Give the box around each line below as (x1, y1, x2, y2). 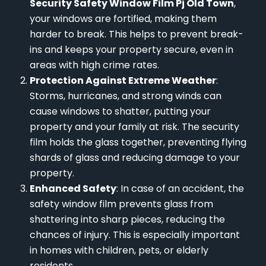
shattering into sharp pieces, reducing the (30, 213, 225, 227)
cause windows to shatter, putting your (30, 104, 211, 119)
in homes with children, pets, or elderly (30, 243, 208, 258)
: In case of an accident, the (116, 182, 244, 196)
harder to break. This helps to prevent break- (30, 27, 243, 42)
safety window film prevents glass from (30, 197, 213, 211)
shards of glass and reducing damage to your (30, 151, 240, 165)
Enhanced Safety (30, 182, 116, 196)
